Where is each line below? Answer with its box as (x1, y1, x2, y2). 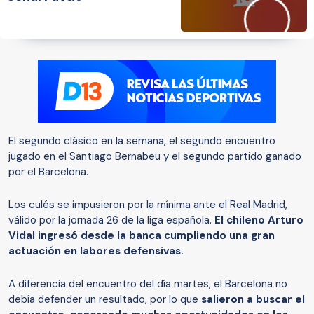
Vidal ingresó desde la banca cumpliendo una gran (8, 228, 275, 243)
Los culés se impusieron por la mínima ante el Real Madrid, (8, 198, 287, 212)
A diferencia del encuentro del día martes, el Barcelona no (8, 277, 287, 292)
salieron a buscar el (201, 292, 305, 307)
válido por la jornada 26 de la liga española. (8, 213, 214, 228)
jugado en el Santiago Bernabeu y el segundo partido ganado (8, 149, 301, 164)
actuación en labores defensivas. (8, 244, 184, 259)
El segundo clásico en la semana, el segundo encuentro (8, 134, 275, 149)
